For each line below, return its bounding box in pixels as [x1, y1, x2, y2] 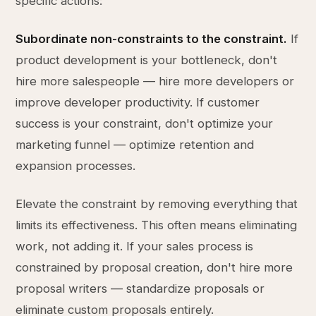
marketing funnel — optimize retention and [16, 138, 255, 152]
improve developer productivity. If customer [16, 95, 260, 109]
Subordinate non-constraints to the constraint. [16, 32, 288, 46]
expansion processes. [16, 159, 136, 173]
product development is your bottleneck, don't [16, 53, 278, 67]
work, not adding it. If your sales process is [16, 239, 254, 253]
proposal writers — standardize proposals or [16, 281, 265, 296]
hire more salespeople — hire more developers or [16, 74, 295, 88]
